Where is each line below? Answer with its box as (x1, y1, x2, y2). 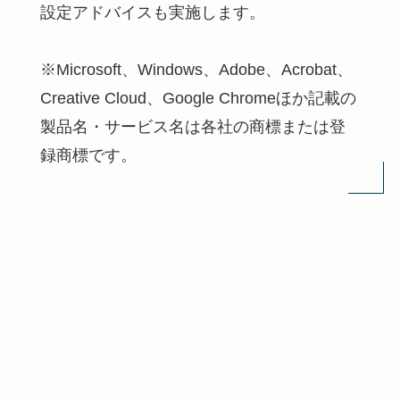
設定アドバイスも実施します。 (39, 3, 265, 21)
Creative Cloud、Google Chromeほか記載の (39, 88, 356, 107)
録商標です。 (39, 146, 137, 164)
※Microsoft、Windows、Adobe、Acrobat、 (39, 60, 353, 79)
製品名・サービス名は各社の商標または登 (39, 117, 346, 136)
